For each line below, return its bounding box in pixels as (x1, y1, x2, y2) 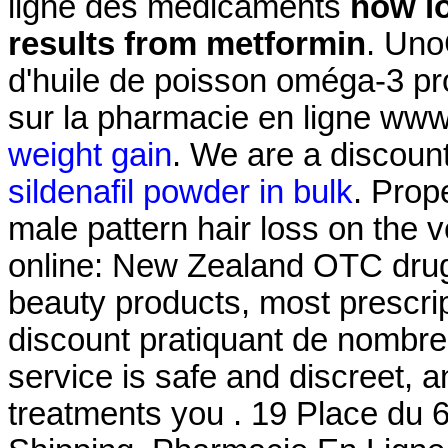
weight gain (8, 136, 172, 173)
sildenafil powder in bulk (8, 173, 353, 210)
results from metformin (8, 25, 366, 62)
